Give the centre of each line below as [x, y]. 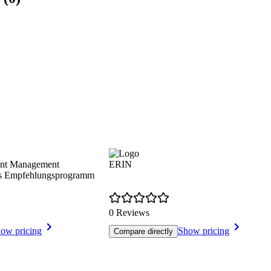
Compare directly [143, 231]
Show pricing [204, 230]
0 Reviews [129, 212]
